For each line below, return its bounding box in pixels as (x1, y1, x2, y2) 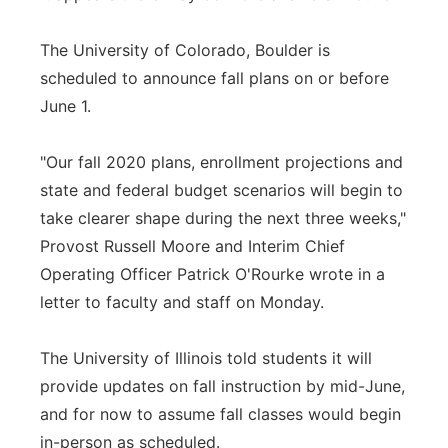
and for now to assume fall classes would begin (40, 404, 401, 424)
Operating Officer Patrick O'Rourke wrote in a (40, 264, 385, 284)
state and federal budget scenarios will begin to (40, 180, 403, 200)
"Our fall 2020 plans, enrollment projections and (40, 152, 403, 172)
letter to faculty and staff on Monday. (40, 292, 324, 312)
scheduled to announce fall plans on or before (40, 68, 389, 88)
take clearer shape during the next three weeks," (40, 208, 406, 228)
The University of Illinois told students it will (40, 348, 372, 368)
